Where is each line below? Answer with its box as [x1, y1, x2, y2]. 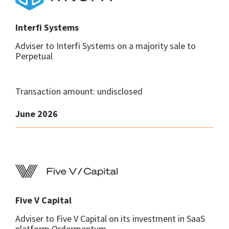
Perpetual [15, 50, 53, 62]
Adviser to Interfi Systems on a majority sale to [15, 40, 196, 52]
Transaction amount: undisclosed [15, 85, 143, 97]
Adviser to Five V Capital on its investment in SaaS [15, 213, 205, 224]
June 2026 [15, 108, 58, 120]
